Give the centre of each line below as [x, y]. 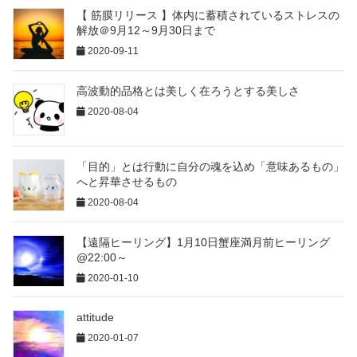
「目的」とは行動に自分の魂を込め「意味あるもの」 [210, 166]
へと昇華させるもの [127, 181]
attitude [95, 318]
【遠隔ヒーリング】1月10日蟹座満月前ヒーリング [203, 242]
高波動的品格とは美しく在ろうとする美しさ [188, 91]
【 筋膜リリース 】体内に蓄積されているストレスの [208, 16]
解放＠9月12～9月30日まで [146, 31]
